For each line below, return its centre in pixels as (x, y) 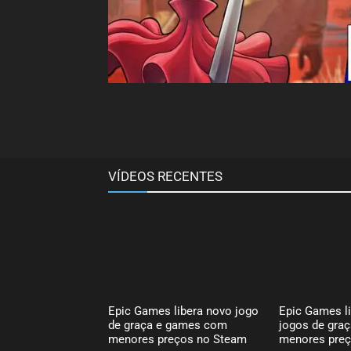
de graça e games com (168, 325)
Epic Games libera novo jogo (183, 311)
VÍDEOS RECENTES (165, 176)
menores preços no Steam (177, 339)
